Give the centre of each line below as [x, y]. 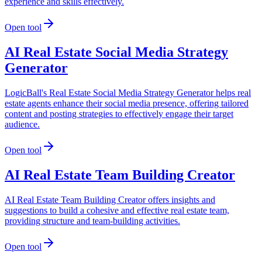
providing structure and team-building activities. [92, 220]
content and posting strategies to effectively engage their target [119, 113]
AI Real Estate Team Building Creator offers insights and [110, 199]
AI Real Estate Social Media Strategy [116, 52]
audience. [22, 124]
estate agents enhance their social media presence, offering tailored [127, 103]
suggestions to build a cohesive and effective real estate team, [117, 210]
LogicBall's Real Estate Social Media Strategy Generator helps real [128, 92]
